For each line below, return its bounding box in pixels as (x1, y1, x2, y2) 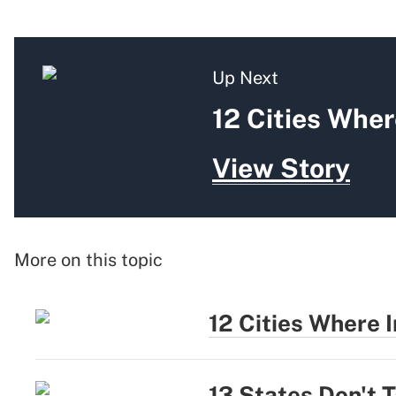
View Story (212, 152, 350, 185)
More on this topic (14, 249, 163, 271)
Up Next (212, 67, 278, 89)
